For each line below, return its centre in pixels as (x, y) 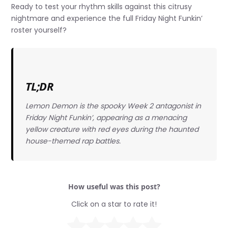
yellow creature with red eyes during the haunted (112, 129)
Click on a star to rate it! (114, 204)
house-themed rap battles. (73, 141)
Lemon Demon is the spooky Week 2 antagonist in (113, 106)
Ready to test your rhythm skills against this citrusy (102, 7)
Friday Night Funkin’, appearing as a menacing (106, 117)
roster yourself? (39, 30)
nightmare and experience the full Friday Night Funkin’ (107, 19)
